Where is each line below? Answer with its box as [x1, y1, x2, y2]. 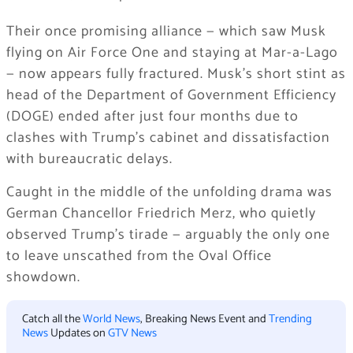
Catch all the [21, 310, 83, 329]
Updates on [47, 324, 108, 344]
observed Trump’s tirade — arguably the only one [6, 223, 330, 247]
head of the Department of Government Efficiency [6, 84, 336, 108]
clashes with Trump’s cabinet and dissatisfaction [6, 126, 330, 150]
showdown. [6, 266, 80, 290]
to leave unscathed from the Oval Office [6, 244, 272, 269]
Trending [268, 310, 312, 329]
